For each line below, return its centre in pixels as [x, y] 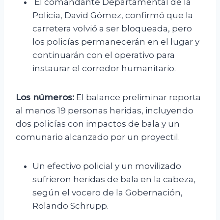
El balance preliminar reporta [137, 97]
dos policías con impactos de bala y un [98, 124]
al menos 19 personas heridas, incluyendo [105, 111]
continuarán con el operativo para [104, 55]
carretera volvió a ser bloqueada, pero [112, 29]
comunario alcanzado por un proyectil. [98, 137]
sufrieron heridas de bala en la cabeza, [114, 179]
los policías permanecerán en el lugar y [116, 42]
